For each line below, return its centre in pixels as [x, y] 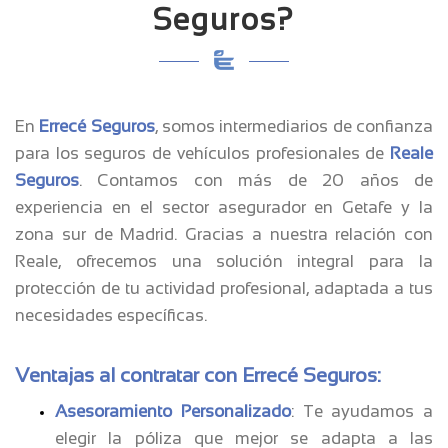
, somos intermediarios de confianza [294, 126]
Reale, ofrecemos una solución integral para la [224, 261]
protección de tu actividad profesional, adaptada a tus [224, 288]
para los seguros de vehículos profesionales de [202, 153]
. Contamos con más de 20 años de [256, 180]
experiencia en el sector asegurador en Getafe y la [224, 207]
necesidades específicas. [111, 315]
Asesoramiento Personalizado [173, 411]
